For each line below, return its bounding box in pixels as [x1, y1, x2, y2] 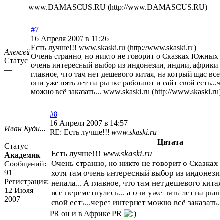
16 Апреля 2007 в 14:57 [50, 119, 128, 128]
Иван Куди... [4, 124, 46, 133]
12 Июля [4, 186, 33, 195]
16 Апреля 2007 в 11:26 [31, 34, 109, 43]
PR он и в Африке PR [50, 209, 124, 218]
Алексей [4, 48, 30, 56]
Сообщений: [4, 160, 46, 168]
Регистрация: [4, 177, 49, 186]
